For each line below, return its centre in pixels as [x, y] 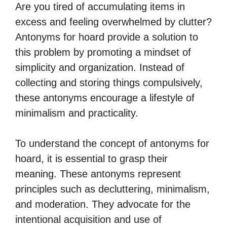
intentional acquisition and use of [88, 219]
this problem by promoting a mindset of [103, 52]
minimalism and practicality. [77, 113]
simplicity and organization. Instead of [100, 67]
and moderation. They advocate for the [103, 204]
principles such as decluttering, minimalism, [112, 189]
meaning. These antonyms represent [98, 174]
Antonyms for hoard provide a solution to [107, 37]
